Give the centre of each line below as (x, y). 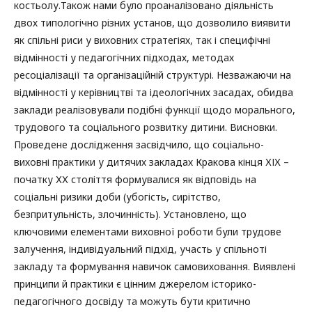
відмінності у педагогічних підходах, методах (124, 57)
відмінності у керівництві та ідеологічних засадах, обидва (154, 92)
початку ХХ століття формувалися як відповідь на (135, 179)
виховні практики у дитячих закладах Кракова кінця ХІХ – (151, 162)
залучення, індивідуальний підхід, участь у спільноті (140, 249)
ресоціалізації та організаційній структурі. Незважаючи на (153, 75)
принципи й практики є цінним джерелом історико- (135, 283)
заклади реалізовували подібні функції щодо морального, (155, 109)
